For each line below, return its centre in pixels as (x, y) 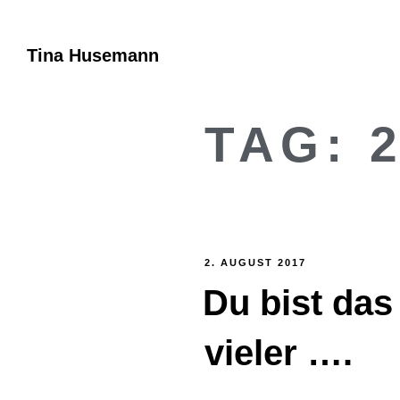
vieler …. (279, 353)
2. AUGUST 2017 (255, 263)
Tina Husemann (93, 55)
